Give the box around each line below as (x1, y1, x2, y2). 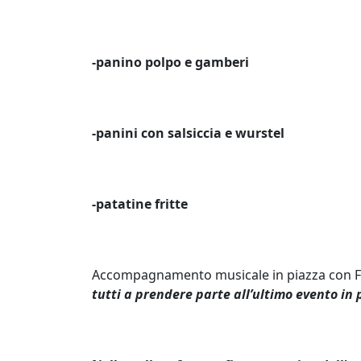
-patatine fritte (92, 195, 188, 213)
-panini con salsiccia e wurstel (92, 124, 284, 142)
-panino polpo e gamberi (92, 53, 249, 71)
